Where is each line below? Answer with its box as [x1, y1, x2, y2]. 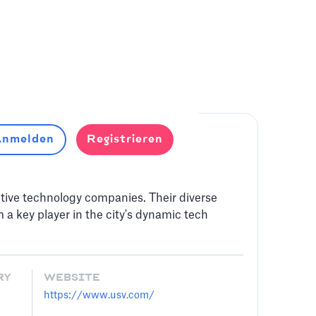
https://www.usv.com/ [43, 291, 154, 300]
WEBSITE [43, 272, 100, 284]
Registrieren [86, 133, 163, 145]
